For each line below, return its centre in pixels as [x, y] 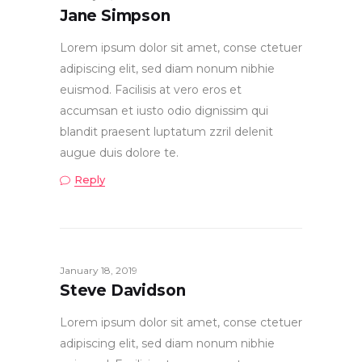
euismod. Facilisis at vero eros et [151, 89]
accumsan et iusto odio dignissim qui [164, 110]
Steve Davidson [123, 290]
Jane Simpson [115, 15]
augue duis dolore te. [119, 152]
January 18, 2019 [99, 270]
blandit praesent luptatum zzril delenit [166, 131]
